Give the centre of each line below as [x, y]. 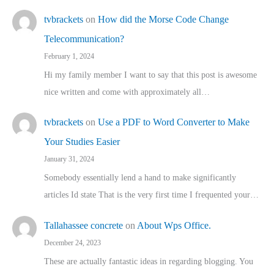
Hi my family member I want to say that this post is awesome [150, 75]
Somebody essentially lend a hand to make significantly [140, 178]
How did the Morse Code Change [163, 19]
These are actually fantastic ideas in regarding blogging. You [149, 261]
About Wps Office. [174, 225]
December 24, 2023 [72, 243]
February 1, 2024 [69, 56]
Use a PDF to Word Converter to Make [174, 122]
